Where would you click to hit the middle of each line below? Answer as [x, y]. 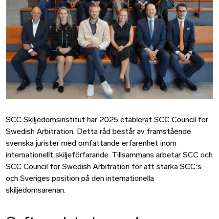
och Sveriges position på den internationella [80, 179]
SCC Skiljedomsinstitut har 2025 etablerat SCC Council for [107, 120]
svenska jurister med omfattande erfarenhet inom [91, 143]
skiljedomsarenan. [36, 190]
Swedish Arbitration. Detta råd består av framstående [99, 132]
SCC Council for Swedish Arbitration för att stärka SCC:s [104, 167]
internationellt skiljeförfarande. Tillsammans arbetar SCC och [109, 155]
